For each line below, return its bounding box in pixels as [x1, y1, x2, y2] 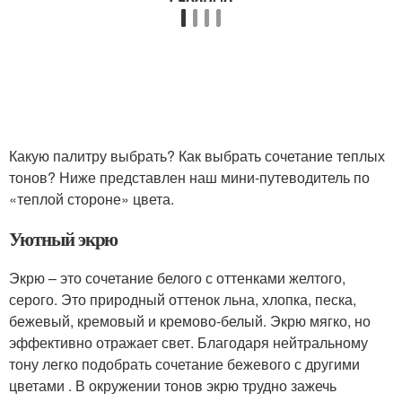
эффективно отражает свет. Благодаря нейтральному [9, 331, 368, 353]
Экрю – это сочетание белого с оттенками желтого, [9, 267, 345, 288]
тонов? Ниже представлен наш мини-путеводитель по [9, 166, 370, 188]
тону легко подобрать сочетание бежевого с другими [9, 353, 360, 374]
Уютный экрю [9, 224, 118, 252]
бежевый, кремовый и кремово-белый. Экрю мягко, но [9, 310, 371, 331]
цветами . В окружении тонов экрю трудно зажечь [9, 374, 336, 396]
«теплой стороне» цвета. [9, 188, 174, 209]
